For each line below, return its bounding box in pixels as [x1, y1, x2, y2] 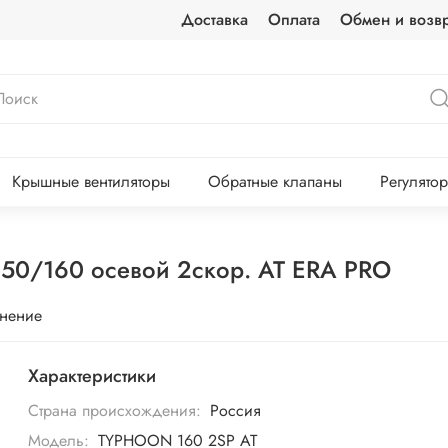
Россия [209, 398, 261, 422]
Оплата [267, 8, 320, 31]
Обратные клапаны [207, 170, 342, 194]
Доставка [180, 8, 248, 31]
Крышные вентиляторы [11, 170, 170, 194]
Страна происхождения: [28, 398, 202, 422]
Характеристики [28, 363, 157, 390]
